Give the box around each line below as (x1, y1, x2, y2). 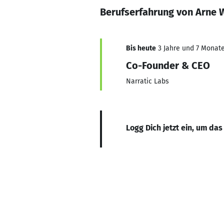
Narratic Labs (126, 77, 169, 85)
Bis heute (126, 44, 156, 52)
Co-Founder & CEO (126, 59, 210, 71)
